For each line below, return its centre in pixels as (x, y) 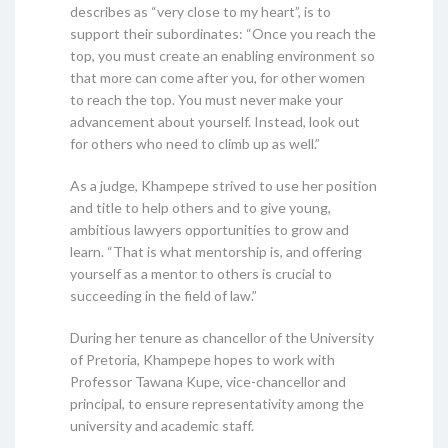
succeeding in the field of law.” (163, 295)
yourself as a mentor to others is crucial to (201, 273)
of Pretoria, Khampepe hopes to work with (202, 359)
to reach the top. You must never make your (206, 99)
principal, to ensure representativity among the (217, 403)
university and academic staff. (162, 425)
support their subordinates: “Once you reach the (223, 33)
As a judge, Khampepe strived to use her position (223, 185)
